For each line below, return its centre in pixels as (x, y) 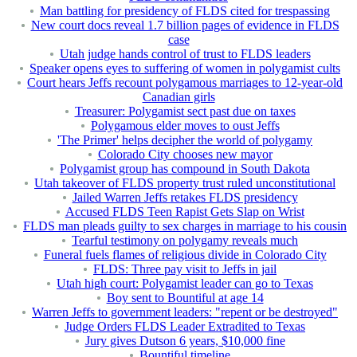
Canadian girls (178, 97)
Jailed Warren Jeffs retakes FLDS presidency (185, 198)
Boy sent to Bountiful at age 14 (185, 298)
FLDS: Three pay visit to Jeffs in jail (185, 269)
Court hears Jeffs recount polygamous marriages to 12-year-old (185, 83)
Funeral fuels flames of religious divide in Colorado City (185, 255)
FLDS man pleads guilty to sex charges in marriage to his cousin (185, 226)
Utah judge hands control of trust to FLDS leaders (185, 54)
